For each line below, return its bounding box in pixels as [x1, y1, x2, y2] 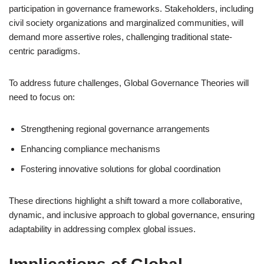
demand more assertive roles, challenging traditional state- [9, 32, 232, 42]
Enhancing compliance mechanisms [21, 144, 160, 154]
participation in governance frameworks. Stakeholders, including [9, 4, 253, 14]
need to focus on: [9, 92, 75, 102]
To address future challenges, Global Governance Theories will [9, 78, 249, 88]
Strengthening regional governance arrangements [21, 124, 210, 134]
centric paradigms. [9, 46, 80, 56]
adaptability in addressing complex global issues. [9, 224, 196, 234]
